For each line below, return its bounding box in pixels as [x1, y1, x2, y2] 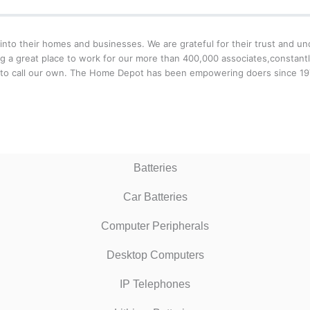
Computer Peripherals [101, 219, 209, 232]
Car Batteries [122, 190, 188, 203]
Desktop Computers [106, 248, 204, 261]
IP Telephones [120, 277, 190, 290]
